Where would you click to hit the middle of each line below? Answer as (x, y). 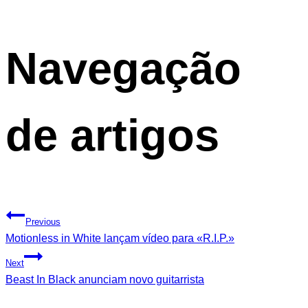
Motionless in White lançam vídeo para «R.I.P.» (120, 238)
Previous (43, 221)
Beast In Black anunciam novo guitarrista (105, 279)
